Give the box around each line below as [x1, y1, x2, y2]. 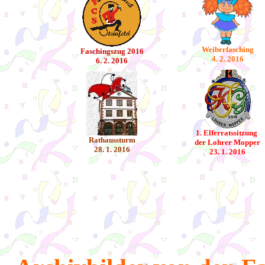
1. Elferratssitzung [196, 128, 259, 137]
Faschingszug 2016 [80, 47, 144, 56]
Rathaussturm [88, 135, 135, 144]
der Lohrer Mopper [195, 138, 260, 147]
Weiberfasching [201, 45, 254, 54]
